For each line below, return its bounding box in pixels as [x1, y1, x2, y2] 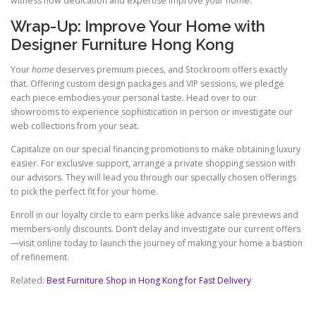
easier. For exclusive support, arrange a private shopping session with [11, 157, 296, 170]
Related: [11, 274, 47, 287]
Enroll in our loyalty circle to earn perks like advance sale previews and [11, 209, 298, 221]
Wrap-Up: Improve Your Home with [11, 16, 265, 35]
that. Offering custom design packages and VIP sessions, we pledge [11, 77, 284, 90]
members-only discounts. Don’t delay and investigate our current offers [11, 223, 300, 236]
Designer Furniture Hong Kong [11, 35, 234, 54]
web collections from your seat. [11, 119, 139, 132]
